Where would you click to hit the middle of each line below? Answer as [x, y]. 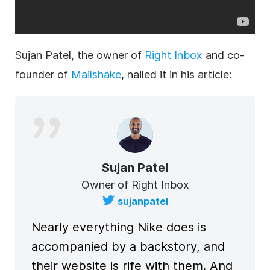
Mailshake [96, 74]
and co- [224, 55]
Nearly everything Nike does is [119, 228]
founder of [43, 74]
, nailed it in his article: [176, 74]
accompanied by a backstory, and [128, 247]
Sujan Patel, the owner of [80, 55]
